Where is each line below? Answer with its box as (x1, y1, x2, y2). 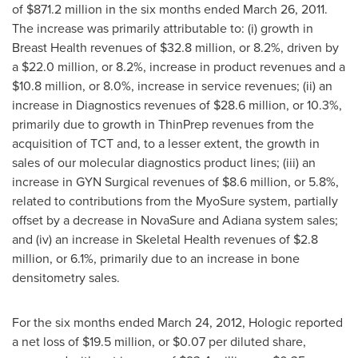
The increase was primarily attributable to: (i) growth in (12, 19, 313, 38)
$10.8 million (12, 77, 82, 95)
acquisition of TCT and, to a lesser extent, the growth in (12, 134, 320, 153)
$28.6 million (213, 96, 286, 114)
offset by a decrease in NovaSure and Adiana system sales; (12, 211, 338, 229)
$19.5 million (82, 332, 152, 351)
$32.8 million (160, 38, 233, 57)
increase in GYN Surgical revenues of (12, 173, 222, 191)
